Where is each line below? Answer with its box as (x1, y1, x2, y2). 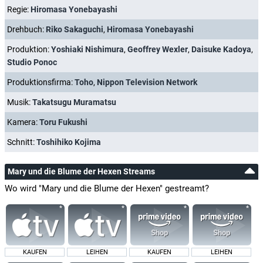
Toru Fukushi (39, 117, 87, 127)
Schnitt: (7, 137, 36, 147)
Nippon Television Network (97, 77, 197, 87)
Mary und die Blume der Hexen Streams (8, 167, 155, 177)
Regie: (7, 5, 31, 15)
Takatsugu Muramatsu (32, 97, 116, 107)
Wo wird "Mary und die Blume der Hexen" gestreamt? (5, 183, 209, 194)
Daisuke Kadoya (191, 45, 251, 55)
